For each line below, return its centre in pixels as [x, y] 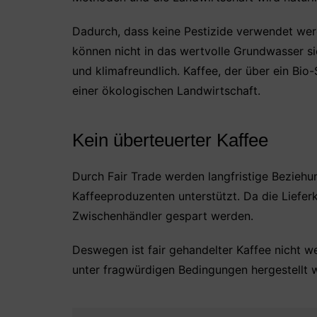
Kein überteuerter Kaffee [170, 140]
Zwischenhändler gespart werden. [163, 216]
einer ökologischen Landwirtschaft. [166, 91]
